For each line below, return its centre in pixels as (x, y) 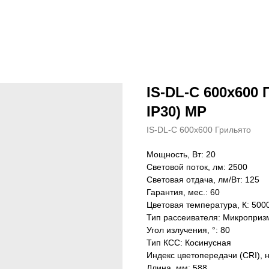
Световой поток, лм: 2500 (197, 167)
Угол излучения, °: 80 (188, 230)
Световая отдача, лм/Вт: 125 (203, 180)
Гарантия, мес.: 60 (183, 192)
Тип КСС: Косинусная (189, 243)
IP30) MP (177, 111)
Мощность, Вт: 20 (181, 154)
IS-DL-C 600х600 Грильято (199, 130)
